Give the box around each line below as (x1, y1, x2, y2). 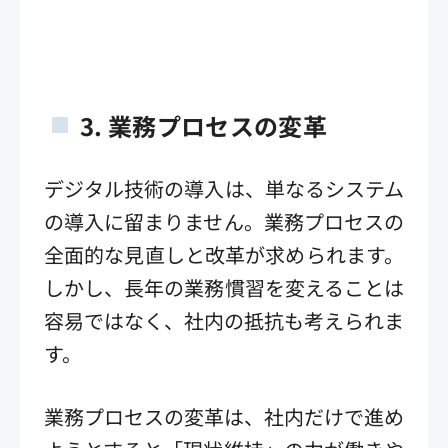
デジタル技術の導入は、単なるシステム (44, 173, 404, 203)
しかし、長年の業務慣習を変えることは (44, 272, 404, 302)
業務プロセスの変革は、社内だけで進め (44, 401, 404, 431)
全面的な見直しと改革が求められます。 (44, 239, 404, 269)
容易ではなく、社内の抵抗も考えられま (44, 305, 404, 335)
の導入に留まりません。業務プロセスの (44, 206, 404, 236)
